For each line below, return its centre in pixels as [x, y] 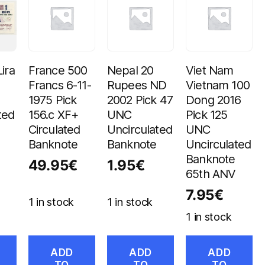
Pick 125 [207, 115]
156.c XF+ [53, 115]
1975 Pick [52, 100]
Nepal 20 [130, 71]
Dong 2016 [214, 100]
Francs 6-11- [59, 85]
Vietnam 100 [218, 85]
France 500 [58, 71]
